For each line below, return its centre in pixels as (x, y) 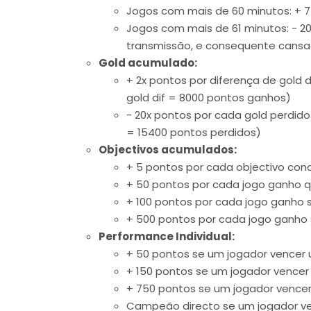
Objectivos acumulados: (168, 149)
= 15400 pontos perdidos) (194, 132)
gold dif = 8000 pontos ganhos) (209, 97)
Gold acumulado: (148, 62)
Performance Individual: (167, 236)
